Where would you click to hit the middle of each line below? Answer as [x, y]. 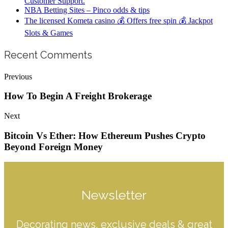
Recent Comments [48, 55]
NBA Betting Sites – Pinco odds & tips [87, 10]
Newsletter [114, 195]
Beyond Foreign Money [53, 147]
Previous [18, 76]
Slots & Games [49, 33]
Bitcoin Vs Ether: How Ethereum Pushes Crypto [105, 135]
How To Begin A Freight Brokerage [78, 96]
